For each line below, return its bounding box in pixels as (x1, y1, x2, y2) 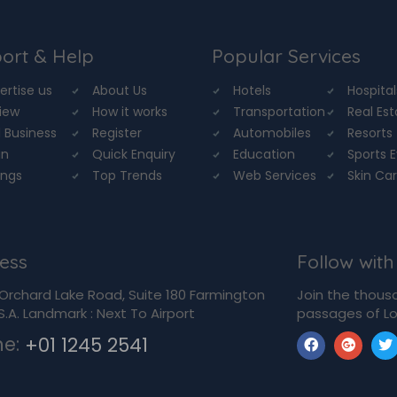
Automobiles (233, 123, 311, 142)
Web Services (233, 166, 316, 184)
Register (91, 123, 142, 142)
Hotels (233, 81, 271, 99)
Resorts (347, 123, 393, 142)
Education (233, 144, 295, 163)
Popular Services (212, 43, 361, 67)
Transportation (233, 102, 325, 121)
